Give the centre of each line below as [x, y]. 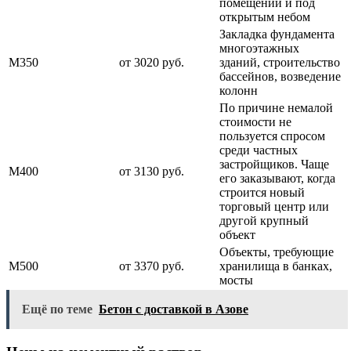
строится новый [262, 192]
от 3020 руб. [152, 62]
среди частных [259, 150]
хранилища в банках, [276, 266]
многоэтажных [259, 48]
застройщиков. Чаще [274, 164]
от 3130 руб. [152, 171]
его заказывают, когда [277, 178]
